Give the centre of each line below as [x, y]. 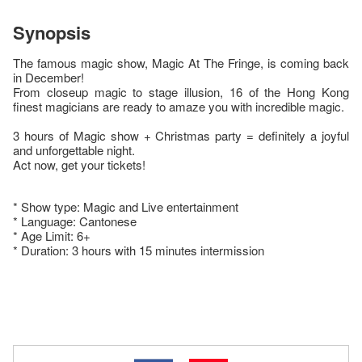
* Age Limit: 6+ [52, 236]
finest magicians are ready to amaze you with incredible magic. [179, 107]
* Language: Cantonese [75, 221]
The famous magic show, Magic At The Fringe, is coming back [181, 63]
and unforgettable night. [74, 150]
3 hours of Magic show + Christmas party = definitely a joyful [181, 136]
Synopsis [52, 33]
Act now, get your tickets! [79, 165]
